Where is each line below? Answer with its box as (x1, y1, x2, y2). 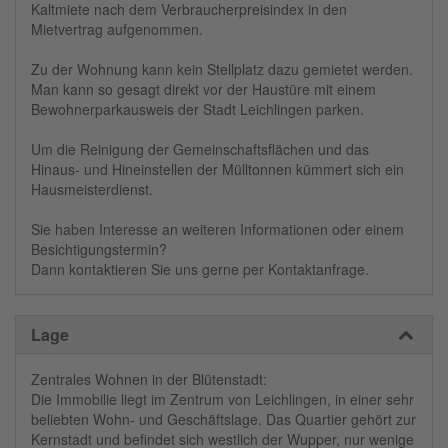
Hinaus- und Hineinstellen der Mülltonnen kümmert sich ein (31, 159, 404, 180)
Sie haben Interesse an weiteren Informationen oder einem (31, 219, 404, 240)
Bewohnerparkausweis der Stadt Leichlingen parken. (31, 99, 364, 120)
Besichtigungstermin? (31, 239, 167, 260)
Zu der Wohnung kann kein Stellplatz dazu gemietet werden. (31, 59, 413, 80)
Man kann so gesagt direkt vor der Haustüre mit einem (31, 79, 376, 100)
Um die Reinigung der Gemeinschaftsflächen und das (31, 139, 369, 160)
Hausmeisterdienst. (31, 179, 153, 200)
